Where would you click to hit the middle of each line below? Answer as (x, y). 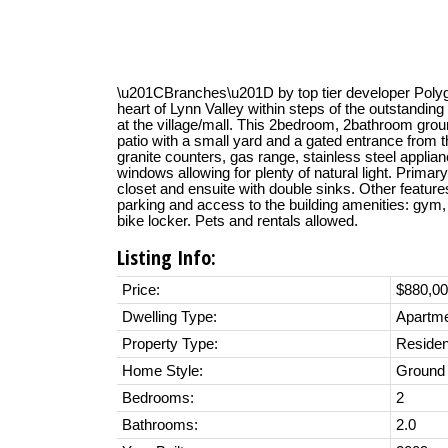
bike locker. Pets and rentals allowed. (237, 221)
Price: (141, 290)
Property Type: (170, 344)
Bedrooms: (158, 398)
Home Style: (162, 371)
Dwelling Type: (169, 317)
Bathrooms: (160, 425)
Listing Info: (166, 258)
